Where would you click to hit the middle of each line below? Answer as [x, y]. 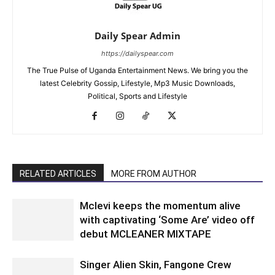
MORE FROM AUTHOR [154, 173]
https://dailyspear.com [137, 53]
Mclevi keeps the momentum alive [160, 205]
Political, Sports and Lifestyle [137, 96]
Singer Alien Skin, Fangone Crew [156, 264]
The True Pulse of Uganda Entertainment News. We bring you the [137, 70]
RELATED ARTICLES [58, 173]
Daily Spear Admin [137, 35]
